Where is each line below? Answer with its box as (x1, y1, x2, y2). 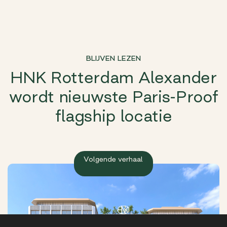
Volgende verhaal (84, 155, 143, 163)
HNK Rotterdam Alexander (10, 69, 217, 86)
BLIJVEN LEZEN (86, 54, 141, 62)
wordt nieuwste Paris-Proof (9, 88, 218, 105)
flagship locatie (55, 107, 172, 124)
